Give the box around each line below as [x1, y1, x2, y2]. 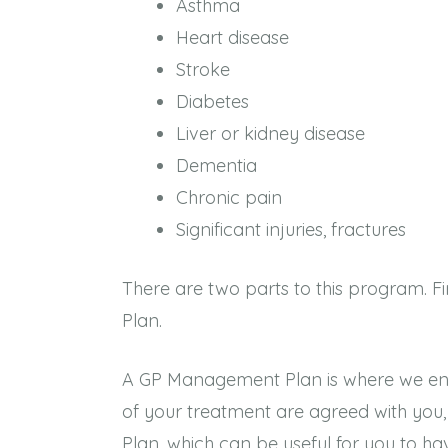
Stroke [176, 58, 230, 81]
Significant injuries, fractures [176, 218, 406, 241]
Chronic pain [176, 186, 282, 209]
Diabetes [176, 90, 249, 113]
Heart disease [176, 26, 289, 49]
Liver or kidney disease [176, 122, 365, 145]
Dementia [176, 154, 257, 177]
